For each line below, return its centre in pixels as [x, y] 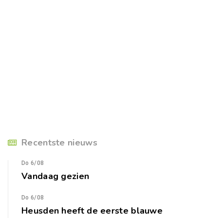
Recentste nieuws [59, 143]
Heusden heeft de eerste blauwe [92, 211]
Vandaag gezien [55, 176]
